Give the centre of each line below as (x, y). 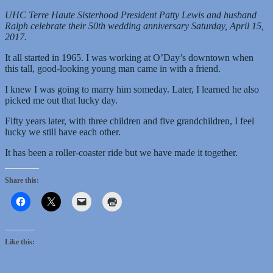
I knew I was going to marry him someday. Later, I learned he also (132, 89)
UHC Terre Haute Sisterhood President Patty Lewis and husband (131, 15)
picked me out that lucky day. (61, 100)
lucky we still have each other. (63, 132)
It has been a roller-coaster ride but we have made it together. (121, 152)
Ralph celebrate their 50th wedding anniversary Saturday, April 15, (134, 26)
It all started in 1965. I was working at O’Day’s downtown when (129, 57)
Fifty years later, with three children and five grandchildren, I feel (129, 121)
